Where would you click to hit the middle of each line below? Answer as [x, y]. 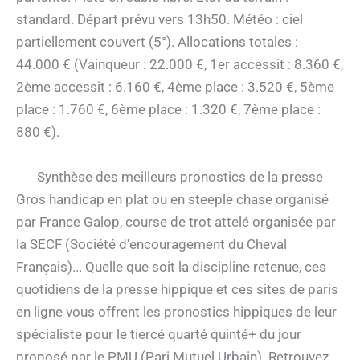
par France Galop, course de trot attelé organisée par [176, 221]
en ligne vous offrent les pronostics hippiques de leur [176, 311]
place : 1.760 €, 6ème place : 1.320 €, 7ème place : [168, 110]
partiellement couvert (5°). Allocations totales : [157, 42]
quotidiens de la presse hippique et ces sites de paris [177, 289]
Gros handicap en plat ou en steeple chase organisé [172, 199]
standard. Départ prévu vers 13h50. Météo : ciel [160, 20]
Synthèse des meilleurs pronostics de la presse [180, 176]
